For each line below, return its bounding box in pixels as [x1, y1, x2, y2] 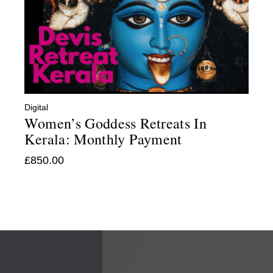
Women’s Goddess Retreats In [24, 113, 207, 133]
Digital [24, 102, 49, 113]
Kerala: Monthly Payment [24, 129, 182, 149]
